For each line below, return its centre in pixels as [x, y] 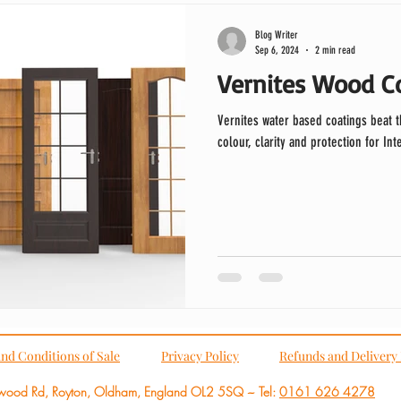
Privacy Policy [200, 355]
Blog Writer [277, 35]
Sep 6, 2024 [277, 50]
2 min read [335, 50]
